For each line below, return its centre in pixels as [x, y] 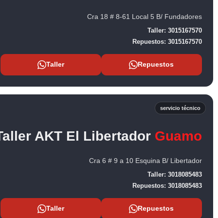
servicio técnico [180, 108]
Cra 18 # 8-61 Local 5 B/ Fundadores [145, 16]
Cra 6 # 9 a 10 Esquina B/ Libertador [145, 160]
